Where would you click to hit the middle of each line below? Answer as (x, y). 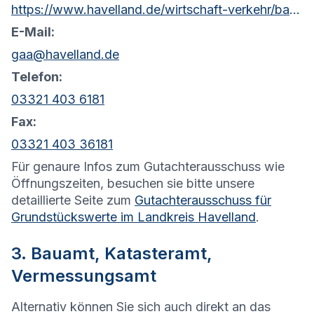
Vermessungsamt (84, 276)
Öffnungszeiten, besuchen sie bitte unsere (133, 184)
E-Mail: (33, 32)
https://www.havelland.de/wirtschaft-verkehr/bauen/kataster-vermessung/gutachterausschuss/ (295, 10)
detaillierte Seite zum (71, 200)
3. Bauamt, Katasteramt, (112, 254)
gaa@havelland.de (65, 55)
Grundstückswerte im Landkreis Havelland (134, 217)
